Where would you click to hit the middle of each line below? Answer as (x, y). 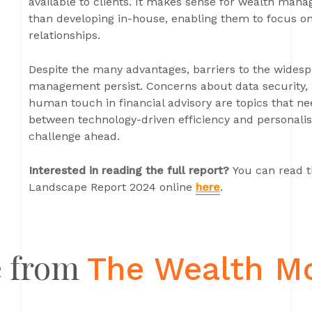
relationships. (64, 35)
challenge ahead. (74, 136)
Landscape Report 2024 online (112, 187)
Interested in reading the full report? (131, 170)
